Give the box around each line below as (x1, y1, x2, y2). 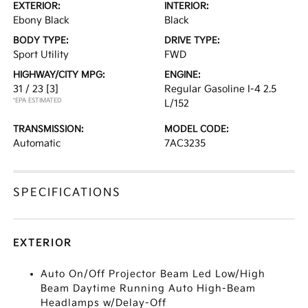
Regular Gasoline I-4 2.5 (164, 83, 276, 95)
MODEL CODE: (164, 124, 229, 135)
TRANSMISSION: (13, 124, 85, 135)
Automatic (13, 137, 61, 149)
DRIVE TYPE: (164, 35, 220, 46)
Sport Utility (13, 49, 69, 60)
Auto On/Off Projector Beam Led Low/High (41, 268, 266, 280)
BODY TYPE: (13, 35, 69, 46)
